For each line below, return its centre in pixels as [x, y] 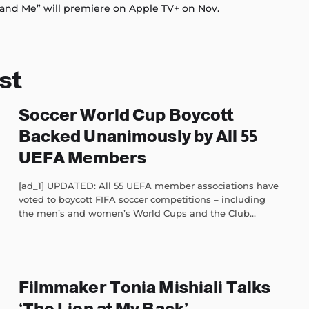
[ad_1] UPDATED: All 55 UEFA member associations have [148, 186]
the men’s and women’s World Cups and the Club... [137, 213]
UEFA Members [82, 158]
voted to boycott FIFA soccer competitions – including [142, 200]
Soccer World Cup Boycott [126, 115]
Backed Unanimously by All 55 [138, 137]
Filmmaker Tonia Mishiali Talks [144, 288]
